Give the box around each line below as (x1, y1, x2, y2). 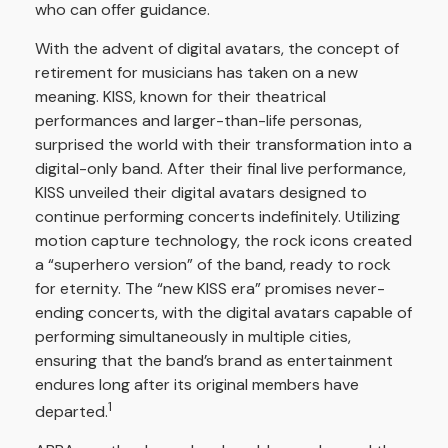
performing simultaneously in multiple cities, (35, 326, 351, 347)
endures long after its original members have (35, 374, 359, 395)
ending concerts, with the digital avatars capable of (35, 302, 412, 323)
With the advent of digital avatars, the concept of (35, 38, 399, 59)
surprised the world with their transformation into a (35, 134, 412, 155)
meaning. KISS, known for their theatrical (35, 86, 326, 107)
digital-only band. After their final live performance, (35, 158, 406, 179)
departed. (35, 401, 108, 423)
